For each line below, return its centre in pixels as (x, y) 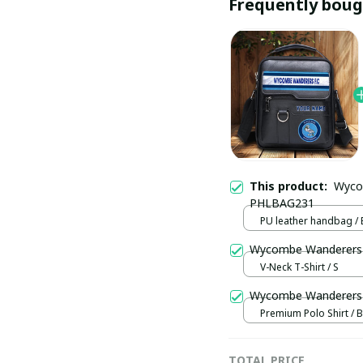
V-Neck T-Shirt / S (299, 267)
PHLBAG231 (282, 203)
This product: (292, 186)
